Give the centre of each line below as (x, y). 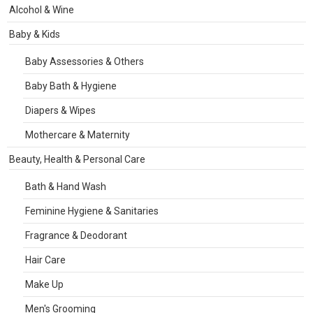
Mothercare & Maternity (78, 134)
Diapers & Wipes (60, 110)
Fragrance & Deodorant (76, 235)
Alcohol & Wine (42, 9)
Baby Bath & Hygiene (71, 86)
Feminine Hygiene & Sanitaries (92, 211)
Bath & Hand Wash (66, 186)
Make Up (44, 284)
